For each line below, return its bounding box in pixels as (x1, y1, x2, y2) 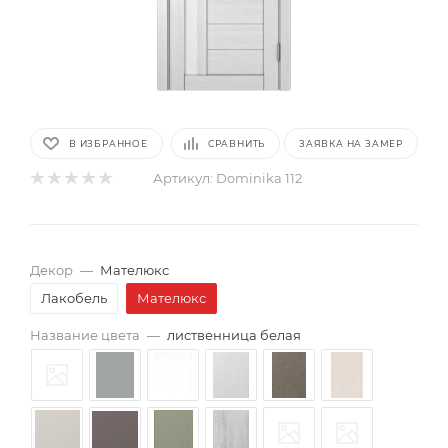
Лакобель (41, 290, 107, 306)
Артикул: (153, 170, 213, 186)
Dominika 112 (216, 170, 302, 186)
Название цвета (30, 327, 140, 343)
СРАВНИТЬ (207, 138, 266, 149)
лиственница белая (167, 327, 301, 343)
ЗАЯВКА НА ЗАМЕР (299, 138, 403, 149)
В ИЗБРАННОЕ (69, 138, 148, 149)
